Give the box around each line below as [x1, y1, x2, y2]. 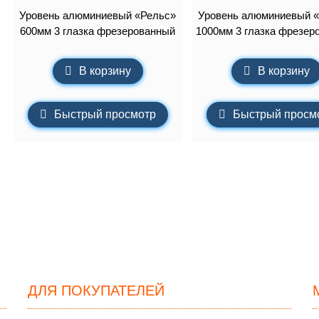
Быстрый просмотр [53, 108, 156, 121]
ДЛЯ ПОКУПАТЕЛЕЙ [27, 283, 164, 299]
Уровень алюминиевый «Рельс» [19, 9, 177, 21]
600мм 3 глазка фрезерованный [20, 24, 176, 37]
